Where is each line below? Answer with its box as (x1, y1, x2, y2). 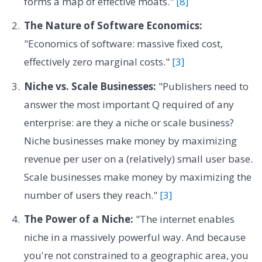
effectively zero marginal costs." (23, 55, 172, 69)
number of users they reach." (23, 188, 160, 202)
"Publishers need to (156, 79, 249, 93)
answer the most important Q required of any (23, 97, 234, 111)
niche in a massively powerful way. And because (23, 230, 246, 244)
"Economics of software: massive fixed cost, (23, 37, 223, 51)
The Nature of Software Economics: (23, 19, 202, 33)
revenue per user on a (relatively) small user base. (23, 151, 253, 166)
